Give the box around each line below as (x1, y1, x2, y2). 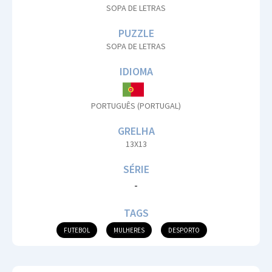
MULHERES (113, 226, 144, 235)
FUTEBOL (63, 226, 90, 235)
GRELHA (117, 124, 155, 138)
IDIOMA (119, 64, 153, 79)
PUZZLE (118, 26, 154, 41)
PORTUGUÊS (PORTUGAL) (91, 100, 181, 112)
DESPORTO (168, 226, 200, 235)
